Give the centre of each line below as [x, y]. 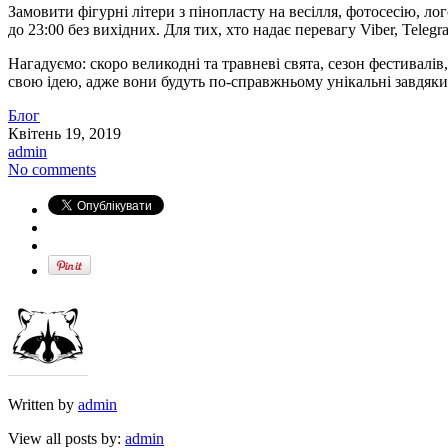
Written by [43, 405]
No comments [52, 170]
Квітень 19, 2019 [64, 134]
